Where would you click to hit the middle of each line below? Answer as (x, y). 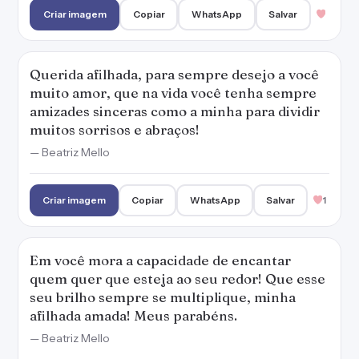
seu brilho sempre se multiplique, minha (163, 297)
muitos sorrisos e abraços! (115, 129)
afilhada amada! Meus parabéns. (133, 315)
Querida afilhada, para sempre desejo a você (174, 74)
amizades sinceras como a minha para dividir (175, 111)
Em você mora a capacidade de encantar (160, 260)
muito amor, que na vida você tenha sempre (173, 93)
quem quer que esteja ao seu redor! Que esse (177, 278)
